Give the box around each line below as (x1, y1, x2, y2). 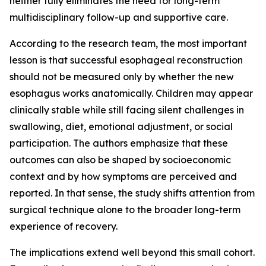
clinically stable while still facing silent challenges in (9, 104, 244, 116)
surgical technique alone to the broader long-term (9, 204, 240, 216)
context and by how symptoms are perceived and (9, 170, 237, 182)
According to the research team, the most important (9, 37, 247, 49)
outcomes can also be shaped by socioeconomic (9, 154, 231, 166)
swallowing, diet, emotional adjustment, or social (9, 121, 233, 132)
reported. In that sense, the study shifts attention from (9, 187, 255, 199)
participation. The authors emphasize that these (9, 137, 228, 149)
